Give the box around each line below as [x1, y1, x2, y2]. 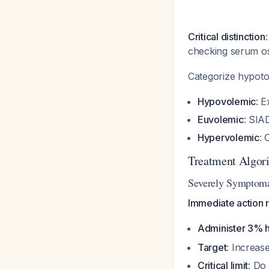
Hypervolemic [198, 131, 259, 144]
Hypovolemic [198, 95, 256, 107]
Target [198, 241, 227, 253]
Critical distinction [188, 31, 265, 43]
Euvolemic [198, 113, 244, 125]
